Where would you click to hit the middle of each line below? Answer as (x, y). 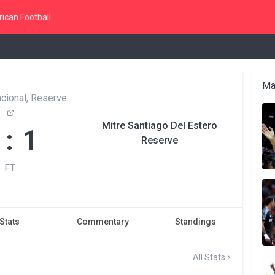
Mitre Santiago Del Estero (159, 126)
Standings (196, 222)
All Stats (209, 257)
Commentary (103, 222)
